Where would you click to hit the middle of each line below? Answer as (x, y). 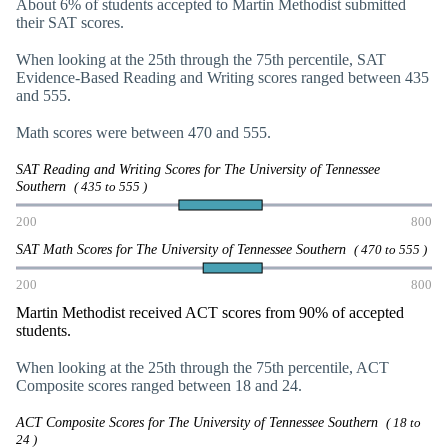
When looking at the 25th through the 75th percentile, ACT (202, 367)
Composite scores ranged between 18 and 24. (159, 385)
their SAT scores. (70, 22)
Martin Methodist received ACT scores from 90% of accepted (210, 312)
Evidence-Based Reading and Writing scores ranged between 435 (222, 77)
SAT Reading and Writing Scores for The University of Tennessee (198, 169)
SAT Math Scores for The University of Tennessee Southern (185, 248)
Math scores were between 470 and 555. (143, 133)
